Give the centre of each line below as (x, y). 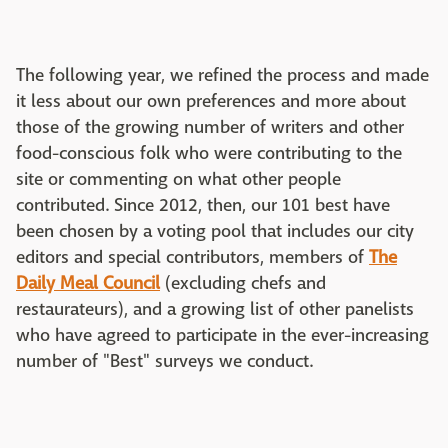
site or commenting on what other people (178, 179)
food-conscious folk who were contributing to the (209, 153)
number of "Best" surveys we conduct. (164, 361)
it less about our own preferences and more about (211, 101)
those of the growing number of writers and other (210, 127)
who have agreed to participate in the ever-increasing (222, 335)
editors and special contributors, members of (192, 257)
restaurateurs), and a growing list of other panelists (215, 309)
